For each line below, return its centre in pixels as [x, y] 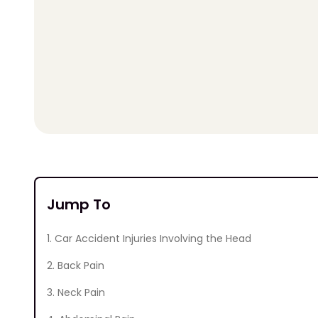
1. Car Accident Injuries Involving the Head [149, 239]
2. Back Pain [76, 266]
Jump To [79, 205]
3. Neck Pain [76, 293]
